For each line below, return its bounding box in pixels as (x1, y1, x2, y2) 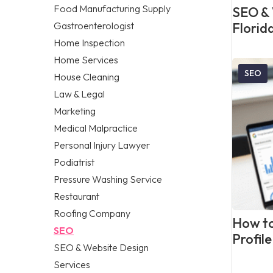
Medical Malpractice (54, 121, 138, 134)
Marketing (54, 104, 96, 117)
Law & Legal (54, 87, 105, 100)
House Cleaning (54, 70, 119, 83)
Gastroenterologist (54, 19, 134, 32)
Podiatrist (54, 155, 94, 168)
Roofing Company (54, 207, 130, 219)
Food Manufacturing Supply (54, 2, 171, 15)
